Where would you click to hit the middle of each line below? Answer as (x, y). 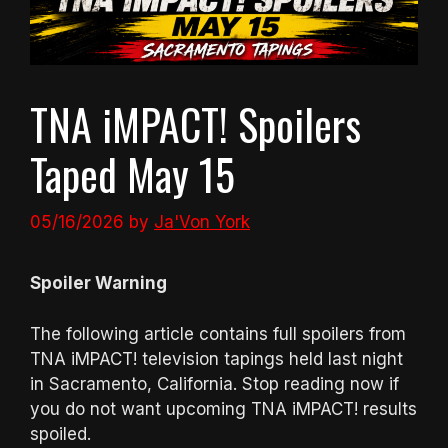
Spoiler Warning (98, 283)
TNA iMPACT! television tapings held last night (216, 358)
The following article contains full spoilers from (218, 333)
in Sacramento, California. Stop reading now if (214, 383)
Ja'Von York (202, 222)
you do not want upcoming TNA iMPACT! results (223, 408)
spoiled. (60, 433)
